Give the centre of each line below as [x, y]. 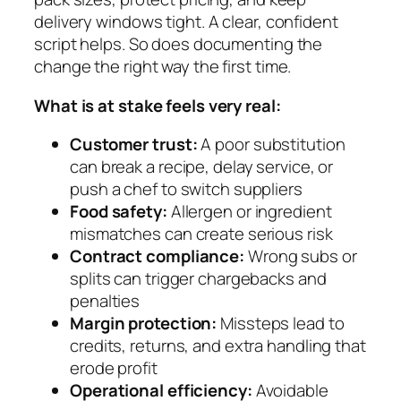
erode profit [114, 368]
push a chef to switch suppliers [186, 189]
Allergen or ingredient [249, 212]
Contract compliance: [157, 256]
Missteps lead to [281, 324]
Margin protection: [144, 324]
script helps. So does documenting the [179, 44]
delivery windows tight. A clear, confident [186, 22]
